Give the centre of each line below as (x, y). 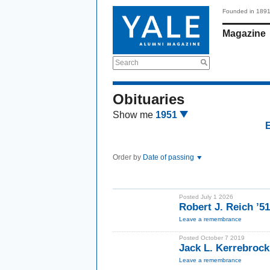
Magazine (244, 33)
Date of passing (169, 157)
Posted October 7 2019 (212, 238)
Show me (133, 115)
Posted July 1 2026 (206, 197)
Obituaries (149, 99)
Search (127, 63)
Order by (128, 157)
